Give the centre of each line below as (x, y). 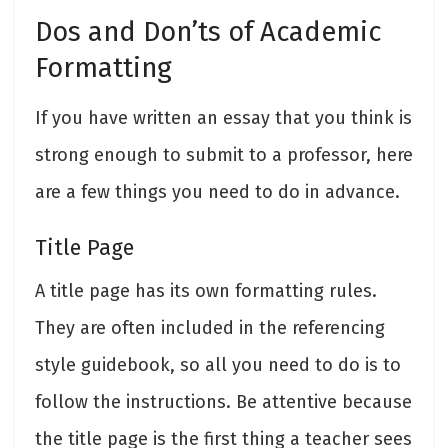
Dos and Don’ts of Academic (208, 32)
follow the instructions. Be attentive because (223, 402)
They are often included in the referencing (210, 328)
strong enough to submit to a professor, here (224, 155)
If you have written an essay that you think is (223, 118)
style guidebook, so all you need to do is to (218, 365)
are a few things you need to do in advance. (217, 192)
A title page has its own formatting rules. (206, 291)
